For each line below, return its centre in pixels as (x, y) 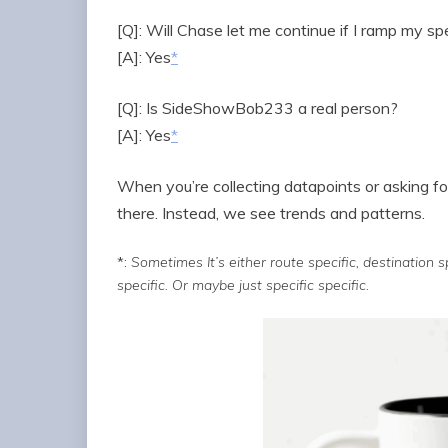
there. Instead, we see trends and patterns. (271, 213)
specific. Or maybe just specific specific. (243, 285)
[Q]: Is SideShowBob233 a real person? (257, 108)
